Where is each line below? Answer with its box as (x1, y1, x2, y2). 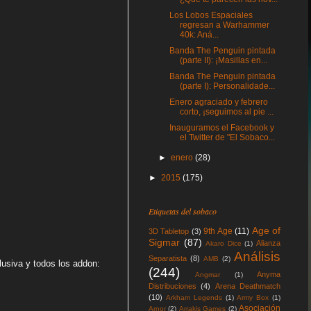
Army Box (237, 294, 269, 301)
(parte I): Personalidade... (179, 81, 275, 91)
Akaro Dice (205, 239, 242, 247)
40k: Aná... (179, 30, 219, 40)
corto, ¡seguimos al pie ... (179, 107, 274, 117)
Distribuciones (149, 282, 196, 290)
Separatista (149, 254, 187, 262)
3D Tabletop (149, 227, 190, 235)
